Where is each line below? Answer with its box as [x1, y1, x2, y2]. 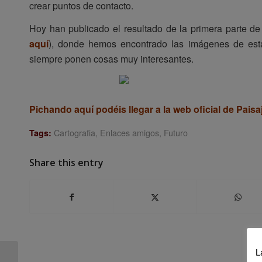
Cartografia [54, 126, 95, 139]
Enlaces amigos [100, 126, 159, 139]
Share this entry [29, 156, 104, 169]
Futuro [164, 126, 188, 139]
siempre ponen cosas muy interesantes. [29, 52, 194, 66]
